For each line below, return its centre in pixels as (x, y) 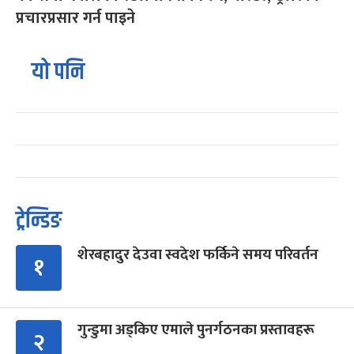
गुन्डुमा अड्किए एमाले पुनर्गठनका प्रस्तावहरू (196, 330)
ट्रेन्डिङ (39, 220)
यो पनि (58, 72)
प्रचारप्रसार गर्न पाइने (75, 18)
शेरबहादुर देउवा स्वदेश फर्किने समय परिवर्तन (198, 254)
